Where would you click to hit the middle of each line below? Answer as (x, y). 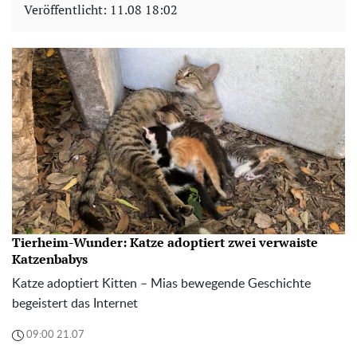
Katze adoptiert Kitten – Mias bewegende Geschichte (161, 283)
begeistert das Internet (75, 303)
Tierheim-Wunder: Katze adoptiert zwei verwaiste (165, 242)
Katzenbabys (50, 259)
